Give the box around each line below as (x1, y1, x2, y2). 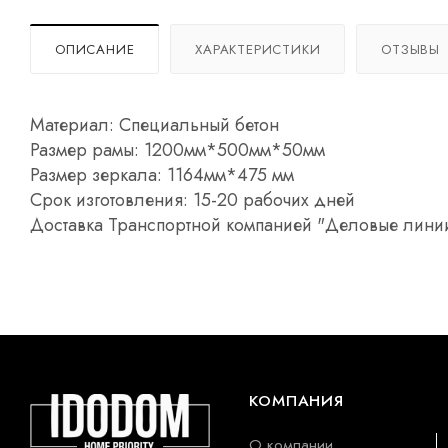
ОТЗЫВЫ (381, 39, 441, 59)
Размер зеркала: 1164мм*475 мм (30, 161, 294, 188)
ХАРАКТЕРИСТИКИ (195, 39, 321, 59)
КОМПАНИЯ (249, 389, 344, 412)
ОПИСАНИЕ (55, 39, 135, 59)
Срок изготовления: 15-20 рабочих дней (30, 186, 355, 213)
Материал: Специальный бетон (30, 111, 279, 138)
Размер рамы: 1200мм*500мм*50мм (30, 136, 325, 163)
